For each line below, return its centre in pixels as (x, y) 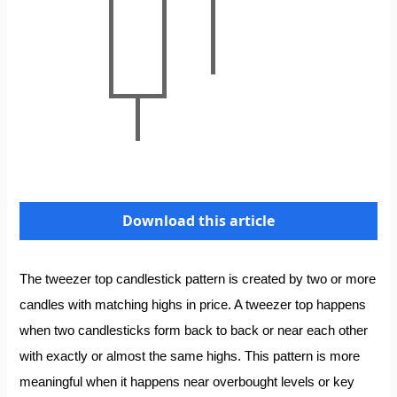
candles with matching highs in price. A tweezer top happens (193, 304)
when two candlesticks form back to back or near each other (194, 330)
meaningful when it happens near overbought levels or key (187, 381)
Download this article (198, 221)
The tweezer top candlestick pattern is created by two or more (198, 279)
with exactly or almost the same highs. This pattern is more (190, 356)
